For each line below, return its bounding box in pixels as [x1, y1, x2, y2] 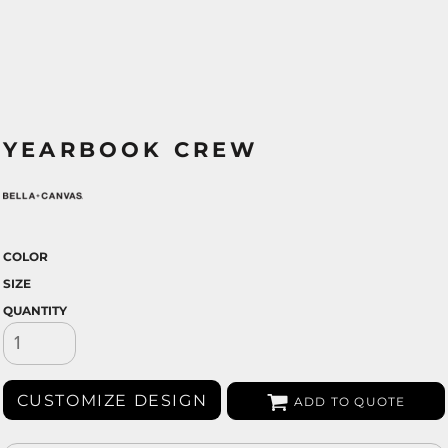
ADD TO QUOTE [294, 394, 406, 410]
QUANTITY [3, 303, 67, 318]
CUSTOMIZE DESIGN [16, 390, 208, 410]
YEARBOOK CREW [3, 137, 259, 162]
